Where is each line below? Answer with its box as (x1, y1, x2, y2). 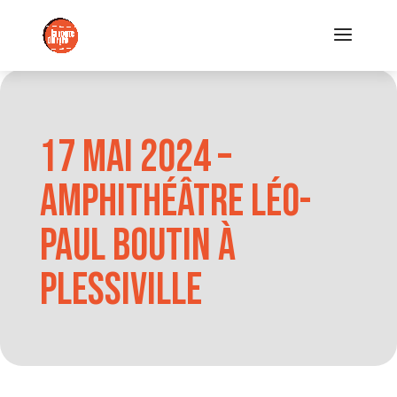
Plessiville (39, 264, 202, 317)
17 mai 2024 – (39, 131, 231, 184)
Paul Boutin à (39, 220, 236, 273)
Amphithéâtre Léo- (39, 175, 311, 229)
